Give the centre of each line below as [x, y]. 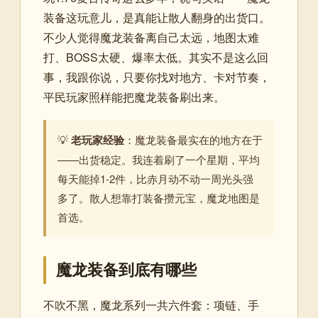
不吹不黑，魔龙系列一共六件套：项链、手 [151, 305]
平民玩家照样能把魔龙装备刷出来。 [134, 97]
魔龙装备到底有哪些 [126, 270]
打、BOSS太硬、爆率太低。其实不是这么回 [156, 57]
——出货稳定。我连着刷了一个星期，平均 [159, 159]
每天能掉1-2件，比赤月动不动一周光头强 [155, 179]
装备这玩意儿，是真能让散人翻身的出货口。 [157, 17]
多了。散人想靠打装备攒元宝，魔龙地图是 [159, 198]
